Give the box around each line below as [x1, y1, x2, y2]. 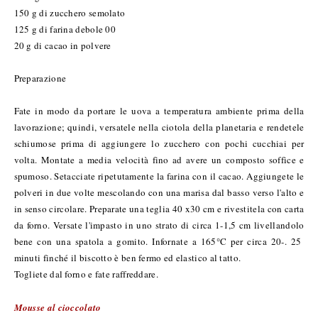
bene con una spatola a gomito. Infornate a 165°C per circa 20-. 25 [13, 234, 305, 248]
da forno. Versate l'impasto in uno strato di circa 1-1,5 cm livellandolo [13, 218, 305, 231]
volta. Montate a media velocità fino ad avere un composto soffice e [13, 153, 305, 166]
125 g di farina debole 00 [13, 22, 116, 35]
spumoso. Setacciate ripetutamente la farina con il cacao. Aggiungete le [13, 169, 305, 182]
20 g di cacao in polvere [13, 38, 111, 52]
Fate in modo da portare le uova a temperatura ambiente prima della [13, 104, 305, 117]
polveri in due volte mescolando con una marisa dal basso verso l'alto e [13, 185, 305, 199]
